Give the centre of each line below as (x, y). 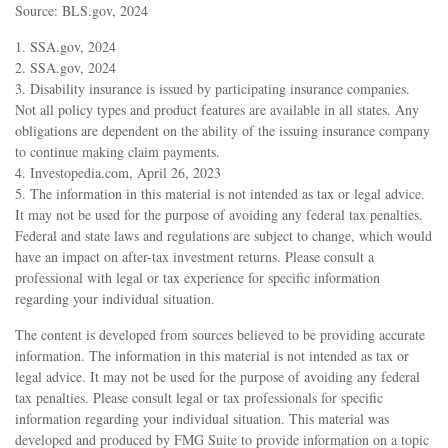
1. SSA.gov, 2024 (65, 46)
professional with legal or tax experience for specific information (197, 277)
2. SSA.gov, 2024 (65, 67)
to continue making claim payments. (117, 151)
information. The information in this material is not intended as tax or (212, 355)
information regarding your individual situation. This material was (202, 418)
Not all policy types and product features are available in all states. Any (217, 109)
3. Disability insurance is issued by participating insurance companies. (212, 88)
